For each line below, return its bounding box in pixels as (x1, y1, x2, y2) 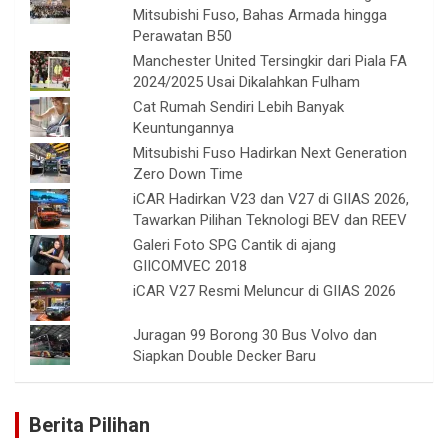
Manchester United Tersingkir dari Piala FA (133, 51, 408, 70)
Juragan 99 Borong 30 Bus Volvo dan (133, 325, 378, 344)
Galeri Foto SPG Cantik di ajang (133, 235, 337, 254)
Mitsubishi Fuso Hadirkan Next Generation (133, 143, 408, 162)
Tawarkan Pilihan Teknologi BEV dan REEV (133, 210, 408, 229)
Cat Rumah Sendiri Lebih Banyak (133, 97, 345, 116)
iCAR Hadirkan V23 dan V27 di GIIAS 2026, (133, 189, 410, 208)
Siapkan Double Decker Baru (133, 346, 317, 365)
